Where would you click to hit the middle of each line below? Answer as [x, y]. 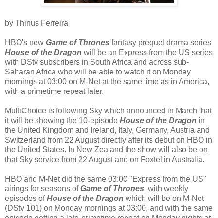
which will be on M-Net [164, 198]
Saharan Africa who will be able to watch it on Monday [98, 72]
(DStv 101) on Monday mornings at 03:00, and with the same [109, 208]
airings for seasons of [43, 188]
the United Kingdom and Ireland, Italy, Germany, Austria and [107, 130]
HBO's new [25, 42]
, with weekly [166, 188]
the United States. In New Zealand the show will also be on [106, 149]
